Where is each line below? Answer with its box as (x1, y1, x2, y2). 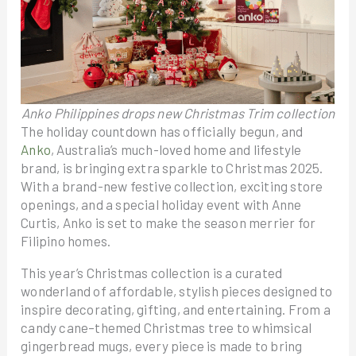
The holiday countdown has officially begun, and (21, 123, 304, 139)
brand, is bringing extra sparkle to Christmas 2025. (21, 160, 323, 176)
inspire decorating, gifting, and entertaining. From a (21, 301, 331, 317)
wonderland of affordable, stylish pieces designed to (21, 283, 333, 299)
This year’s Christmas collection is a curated (21, 265, 283, 281)
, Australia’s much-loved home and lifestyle (50, 141, 302, 157)
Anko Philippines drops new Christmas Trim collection (21, 105, 335, 121)
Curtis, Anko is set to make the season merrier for (21, 215, 316, 230)
